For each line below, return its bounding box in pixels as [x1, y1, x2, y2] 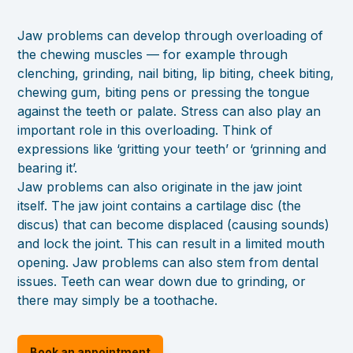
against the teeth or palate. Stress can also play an [17, 103, 321, 120]
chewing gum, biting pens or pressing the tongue [17, 84, 310, 101]
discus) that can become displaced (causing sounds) [17, 217, 330, 233]
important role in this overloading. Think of [17, 122, 273, 139]
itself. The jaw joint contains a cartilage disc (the [17, 198, 302, 214]
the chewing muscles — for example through [17, 46, 288, 63]
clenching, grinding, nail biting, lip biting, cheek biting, [17, 65, 335, 82]
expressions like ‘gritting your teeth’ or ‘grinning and [17, 141, 327, 158]
